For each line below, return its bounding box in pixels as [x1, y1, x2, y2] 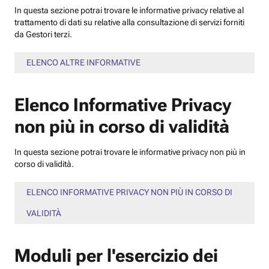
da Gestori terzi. [14, 29, 72, 39]
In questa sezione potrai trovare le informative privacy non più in [14, 147, 246, 157]
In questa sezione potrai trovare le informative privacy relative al [14, 5, 244, 15]
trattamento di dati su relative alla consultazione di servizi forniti [14, 17, 244, 27]
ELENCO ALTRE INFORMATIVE [26, 58, 141, 67]
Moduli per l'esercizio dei [14, 245, 218, 266]
